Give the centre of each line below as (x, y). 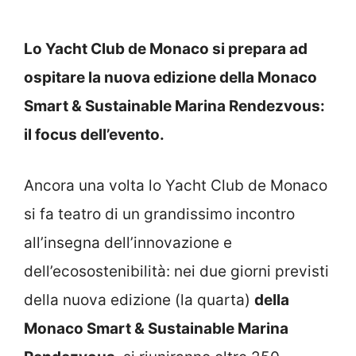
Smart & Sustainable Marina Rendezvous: (174, 106)
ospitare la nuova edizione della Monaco (170, 77)
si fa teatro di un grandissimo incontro (159, 214)
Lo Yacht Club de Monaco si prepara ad (166, 48)
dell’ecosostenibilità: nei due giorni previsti (176, 271)
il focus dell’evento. (94, 134)
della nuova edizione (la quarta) (139, 300)
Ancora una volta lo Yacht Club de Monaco (176, 186)
